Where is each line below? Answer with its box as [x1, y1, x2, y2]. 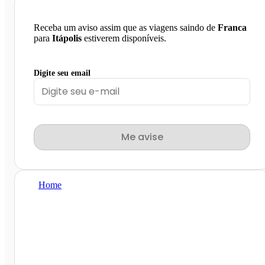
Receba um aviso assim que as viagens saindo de [34, 22, 218, 33]
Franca [218, 22, 247, 33]
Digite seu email [34, 68, 91, 77]
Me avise [121, 130, 163, 144]
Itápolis [52, 33, 82, 43]
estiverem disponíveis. [82, 33, 166, 43]
